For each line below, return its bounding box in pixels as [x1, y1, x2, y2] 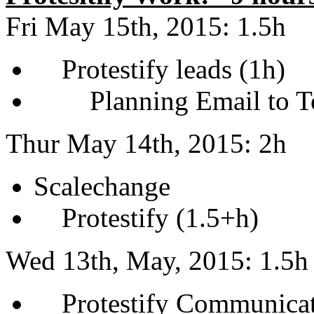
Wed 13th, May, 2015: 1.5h [6, 245, 308, 275]
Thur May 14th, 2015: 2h [6, 128, 287, 158]
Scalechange [34, 171, 170, 201]
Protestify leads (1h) [34, 54, 285, 84]
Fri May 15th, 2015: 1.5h [6, 11, 286, 41]
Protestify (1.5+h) [34, 203, 259, 233]
